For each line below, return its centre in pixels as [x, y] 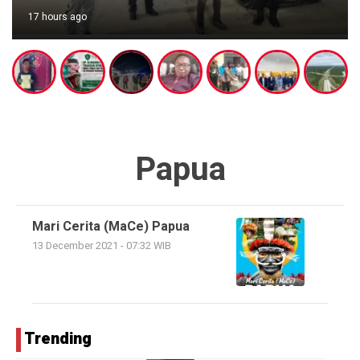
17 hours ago [57, 16]
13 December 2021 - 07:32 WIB [102, 246]
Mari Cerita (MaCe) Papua [111, 227]
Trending [58, 339]
